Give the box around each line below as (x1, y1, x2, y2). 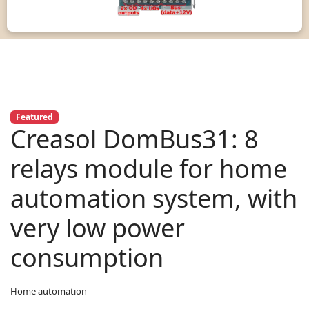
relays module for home (10, 152, 287, 186)
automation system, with (10, 181, 297, 216)
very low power (10, 211, 185, 246)
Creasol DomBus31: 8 (10, 122, 259, 157)
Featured (15, 111, 53, 123)
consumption (10, 241, 163, 275)
